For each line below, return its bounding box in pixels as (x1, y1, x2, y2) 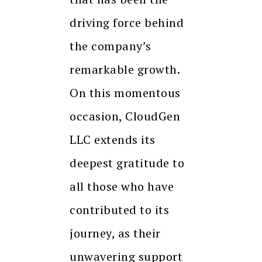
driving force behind (70, 15, 184, 31)
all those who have (70, 178, 174, 195)
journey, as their (70, 225, 161, 242)
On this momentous (70, 85, 181, 101)
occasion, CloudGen (70, 108, 180, 125)
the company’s (70, 38, 151, 54)
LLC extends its (70, 132, 156, 148)
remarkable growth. (70, 61, 180, 78)
